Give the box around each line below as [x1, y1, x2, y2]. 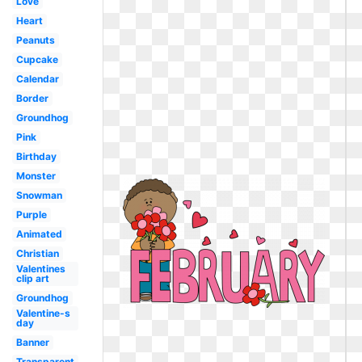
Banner [15, 336, 49, 348]
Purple [15, 208, 47, 221]
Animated [15, 228, 62, 240]
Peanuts [15, 34, 55, 46]
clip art [15, 272, 49, 284]
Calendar [15, 73, 59, 85]
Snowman [15, 189, 62, 201]
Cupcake [15, 53, 58, 65]
